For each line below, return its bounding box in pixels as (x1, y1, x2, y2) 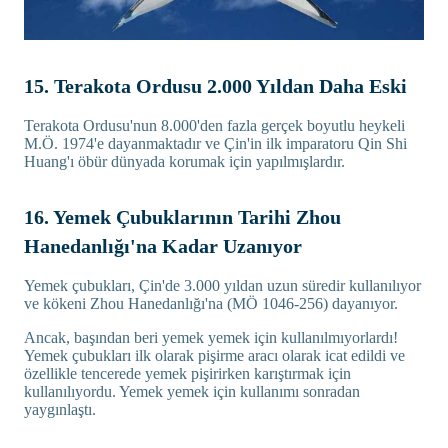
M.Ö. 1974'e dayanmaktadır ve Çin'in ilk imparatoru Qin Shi (24, 134, 407, 152)
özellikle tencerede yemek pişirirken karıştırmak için (24, 364, 351, 382)
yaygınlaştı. (24, 400, 96, 418)
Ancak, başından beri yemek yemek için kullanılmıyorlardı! (24, 328, 398, 346)
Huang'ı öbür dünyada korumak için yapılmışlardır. (24, 152, 345, 170)
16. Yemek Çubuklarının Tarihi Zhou (24, 205, 341, 228)
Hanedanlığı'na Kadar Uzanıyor (24, 234, 302, 257)
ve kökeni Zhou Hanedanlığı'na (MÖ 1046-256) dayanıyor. (24, 294, 398, 312)
